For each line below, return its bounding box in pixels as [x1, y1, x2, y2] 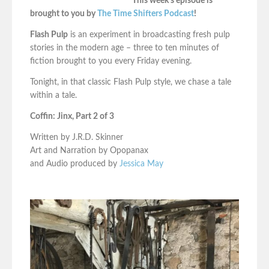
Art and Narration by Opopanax [30, 146, 148, 155]
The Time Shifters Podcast [97, 9, 194, 18]
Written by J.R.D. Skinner [30, 133, 123, 142]
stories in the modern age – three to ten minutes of [30, 43, 219, 52]
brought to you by [30, 9, 97, 18]
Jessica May [119, 159, 163, 168]
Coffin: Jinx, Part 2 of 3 [30, 112, 114, 121]
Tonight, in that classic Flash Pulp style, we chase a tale [30, 77, 231, 86]
